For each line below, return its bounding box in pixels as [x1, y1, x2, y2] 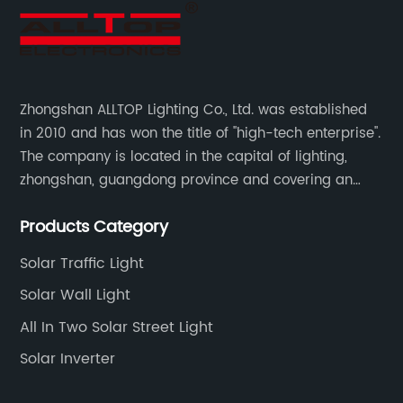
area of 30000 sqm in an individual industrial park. [20, 192, 363, 215]
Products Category [20, 213, 169, 240]
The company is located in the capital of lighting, [20, 145, 348, 168]
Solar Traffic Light [20, 251, 145, 275]
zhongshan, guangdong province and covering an [20, 168, 354, 192]
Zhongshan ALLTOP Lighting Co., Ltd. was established [20, 98, 368, 121]
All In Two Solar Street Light [20, 315, 214, 339]
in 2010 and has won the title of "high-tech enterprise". [20, 121, 381, 145]
